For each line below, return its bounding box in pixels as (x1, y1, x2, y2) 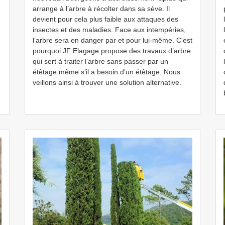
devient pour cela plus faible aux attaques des (33, 15, 178, 23)
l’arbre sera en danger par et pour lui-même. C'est (33, 36, 192, 44)
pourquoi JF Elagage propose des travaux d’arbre (33, 47, 191, 55)
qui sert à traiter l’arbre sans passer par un (33, 57, 168, 65)
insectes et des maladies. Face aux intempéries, (33, 26, 186, 34)
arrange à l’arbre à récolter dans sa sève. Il (33, 5, 170, 13)
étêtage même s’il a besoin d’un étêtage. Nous (33, 68, 180, 76)
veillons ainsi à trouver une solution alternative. (33, 78, 181, 86)
